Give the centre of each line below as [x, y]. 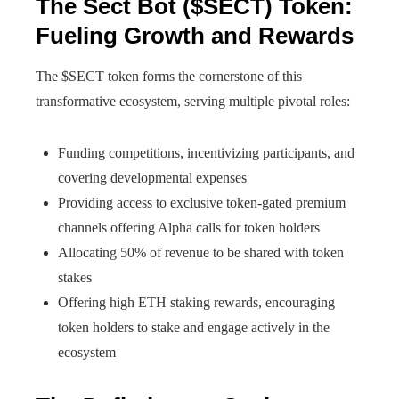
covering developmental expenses [152, 178]
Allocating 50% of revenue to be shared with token [201, 252]
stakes [77, 277]
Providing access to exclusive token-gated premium [202, 203]
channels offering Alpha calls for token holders [189, 228]
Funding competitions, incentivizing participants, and [206, 153]
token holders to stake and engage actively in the [194, 327]
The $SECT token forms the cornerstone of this [169, 76]
